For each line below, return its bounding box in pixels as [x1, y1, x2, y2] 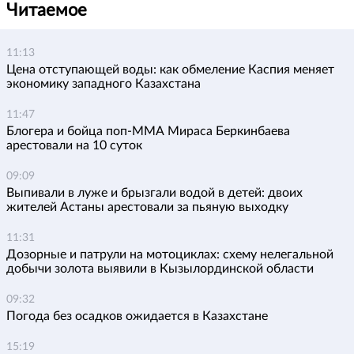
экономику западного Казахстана [6, 77, 201, 91]
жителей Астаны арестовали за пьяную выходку [6, 201, 288, 214]
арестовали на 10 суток [6, 139, 142, 153]
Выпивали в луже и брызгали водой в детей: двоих [6, 186, 303, 200]
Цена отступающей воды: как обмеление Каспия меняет [6, 63, 334, 77]
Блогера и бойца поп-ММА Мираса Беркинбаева [6, 125, 290, 138]
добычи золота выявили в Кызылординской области [6, 262, 314, 276]
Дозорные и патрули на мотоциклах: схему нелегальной [6, 248, 333, 262]
